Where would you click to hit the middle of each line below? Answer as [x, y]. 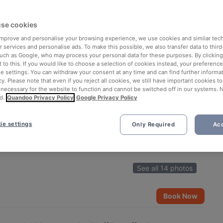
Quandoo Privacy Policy [40, 98]
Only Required [153, 124]
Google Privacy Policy [107, 98]
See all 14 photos [165, 168]
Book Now [181, 196]
